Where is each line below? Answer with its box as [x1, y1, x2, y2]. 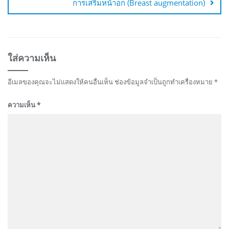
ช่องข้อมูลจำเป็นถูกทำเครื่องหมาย [114, 77, 214, 86]
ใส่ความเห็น [8, 52, 56, 63]
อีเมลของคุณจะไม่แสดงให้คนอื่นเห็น [8, 77, 113, 86]
